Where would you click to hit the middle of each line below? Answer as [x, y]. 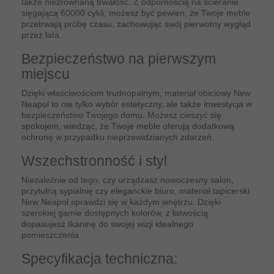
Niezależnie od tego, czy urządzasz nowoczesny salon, [128, 180]
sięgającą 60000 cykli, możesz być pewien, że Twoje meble [136, 13]
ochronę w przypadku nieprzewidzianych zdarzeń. [118, 137]
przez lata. [42, 35]
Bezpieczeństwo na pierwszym [119, 59]
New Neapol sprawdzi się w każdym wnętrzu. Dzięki [121, 202]
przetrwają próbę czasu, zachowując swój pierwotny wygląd [136, 24]
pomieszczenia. [51, 235]
